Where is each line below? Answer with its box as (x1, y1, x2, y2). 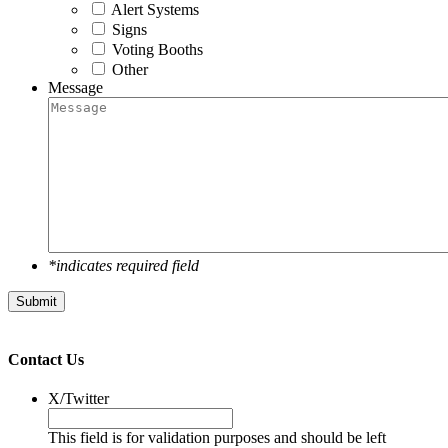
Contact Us (8, 351, 84, 369)
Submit (16, 293, 57, 309)
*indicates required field (48, 256, 199, 274)
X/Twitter (48, 390, 109, 408)
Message (48, 78, 103, 96)
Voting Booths (112, 40, 203, 58)
